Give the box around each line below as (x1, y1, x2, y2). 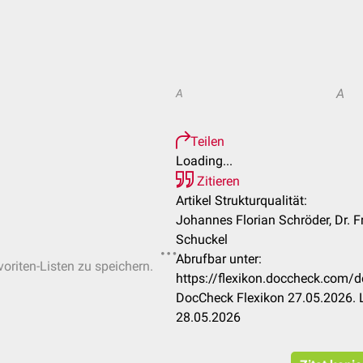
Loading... (176, 153, 233, 169)
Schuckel (176, 232, 228, 247)
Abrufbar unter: (176, 251, 262, 267)
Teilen (190, 134, 224, 149)
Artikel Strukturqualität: (176, 193, 307, 208)
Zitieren (194, 173, 240, 189)
